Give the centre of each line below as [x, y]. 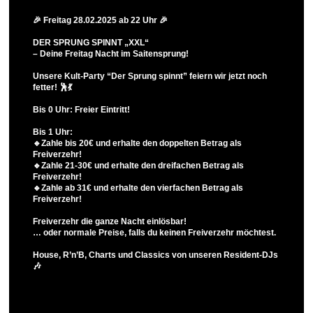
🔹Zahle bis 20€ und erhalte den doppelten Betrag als [137, 143]
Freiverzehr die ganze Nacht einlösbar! [110, 221]
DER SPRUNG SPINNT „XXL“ [91, 42]
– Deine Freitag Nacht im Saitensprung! [111, 53]
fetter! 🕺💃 [52, 87]
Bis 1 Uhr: [53, 132]
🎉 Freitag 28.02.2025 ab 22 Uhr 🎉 [100, 20]
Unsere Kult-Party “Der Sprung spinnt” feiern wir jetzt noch [150, 76]
